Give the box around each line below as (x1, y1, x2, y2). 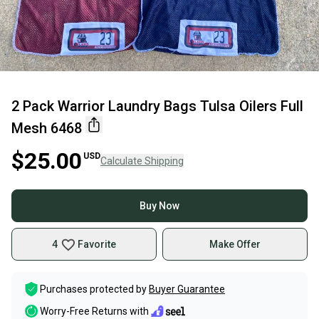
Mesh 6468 (11, 120, 82, 137)
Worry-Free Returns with (40, 305, 149, 318)
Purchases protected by (40, 283, 147, 295)
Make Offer (209, 239, 261, 250)
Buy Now (140, 200, 179, 211)
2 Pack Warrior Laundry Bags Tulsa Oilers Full (11, 98, 303, 115)
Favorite (78, 239, 116, 250)
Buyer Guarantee (149, 283, 225, 295)
